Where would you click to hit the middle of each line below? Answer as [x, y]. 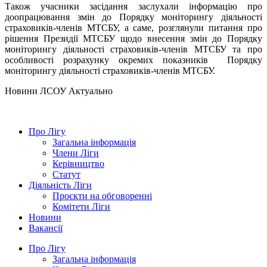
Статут [66, 174]
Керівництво [78, 163]
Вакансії [46, 228]
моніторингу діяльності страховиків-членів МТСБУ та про [133, 49]
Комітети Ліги [81, 206]
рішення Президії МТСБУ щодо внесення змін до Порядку [133, 38]
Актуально [91, 91]
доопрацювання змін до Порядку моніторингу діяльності [133, 17]
